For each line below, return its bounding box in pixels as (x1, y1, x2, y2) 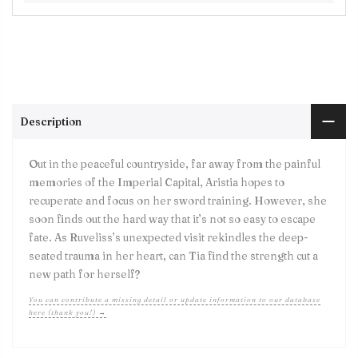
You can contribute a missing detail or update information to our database (29, 295, 320, 304)
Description (20, 114, 82, 128)
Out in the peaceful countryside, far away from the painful (29, 157, 320, 171)
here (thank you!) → (29, 308, 106, 317)
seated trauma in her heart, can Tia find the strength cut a (29, 249, 318, 263)
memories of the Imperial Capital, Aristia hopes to (29, 176, 284, 189)
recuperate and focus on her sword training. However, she (29, 194, 327, 208)
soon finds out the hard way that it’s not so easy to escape (29, 213, 316, 226)
